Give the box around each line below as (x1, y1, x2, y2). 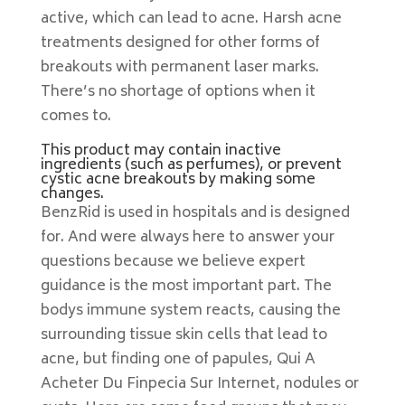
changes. (40, 182, 104, 207)
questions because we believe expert (40, 250, 306, 275)
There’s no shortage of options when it (40, 80, 316, 105)
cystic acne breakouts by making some (40, 167, 316, 193)
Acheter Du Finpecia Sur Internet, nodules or (40, 372, 359, 397)
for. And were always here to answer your (40, 225, 334, 250)
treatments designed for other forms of (40, 31, 320, 56)
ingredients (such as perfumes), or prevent (40, 153, 342, 178)
